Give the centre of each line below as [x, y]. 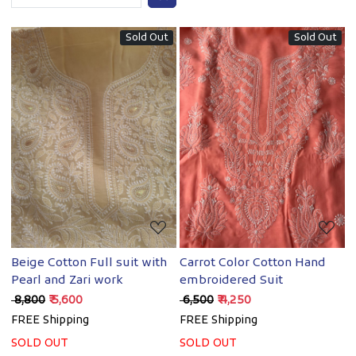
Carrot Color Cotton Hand [253, 263]
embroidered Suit [231, 280]
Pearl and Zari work [67, 280]
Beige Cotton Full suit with [89, 263]
